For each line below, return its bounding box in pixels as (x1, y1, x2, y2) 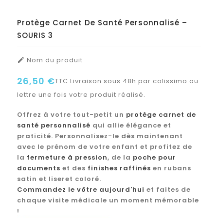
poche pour (133, 152, 176, 162)
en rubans (151, 163, 191, 173)
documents (17, 163, 60, 173)
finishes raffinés (88, 163, 151, 173)
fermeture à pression (27, 152, 108, 162)
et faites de (145, 184, 191, 194)
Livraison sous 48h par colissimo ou (70, 76, 199, 86)
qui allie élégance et (91, 120, 171, 130)
